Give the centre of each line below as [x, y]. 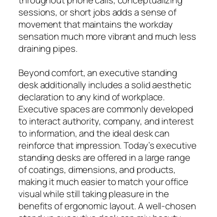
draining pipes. [48, 48]
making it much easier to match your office [103, 181]
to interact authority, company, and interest [106, 121]
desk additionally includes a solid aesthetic [105, 85]
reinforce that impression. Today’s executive [108, 145]
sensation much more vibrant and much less [107, 36]
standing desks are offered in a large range [104, 157]
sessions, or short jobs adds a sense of [98, 12]
